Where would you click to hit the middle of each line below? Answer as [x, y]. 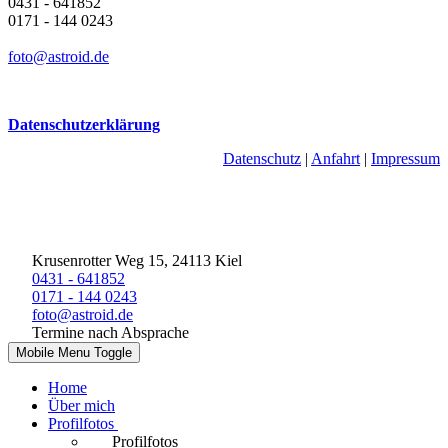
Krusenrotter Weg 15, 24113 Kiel [135, 260]
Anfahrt [335, 158]
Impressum [405, 158]
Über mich [81, 405]
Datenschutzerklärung [84, 124]
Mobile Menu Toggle [74, 352]
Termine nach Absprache [108, 332]
